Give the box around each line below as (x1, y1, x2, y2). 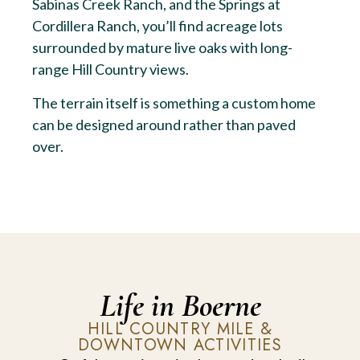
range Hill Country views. (32, 60, 189, 79)
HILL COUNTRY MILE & (87, 317, 273, 342)
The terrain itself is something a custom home (32, 93, 316, 112)
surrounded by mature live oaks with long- (32, 39, 292, 57)
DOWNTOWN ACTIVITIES (78, 333, 282, 358)
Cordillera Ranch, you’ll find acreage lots (32, 17, 283, 35)
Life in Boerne (99, 286, 261, 325)
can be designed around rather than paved (32, 115, 296, 133)
